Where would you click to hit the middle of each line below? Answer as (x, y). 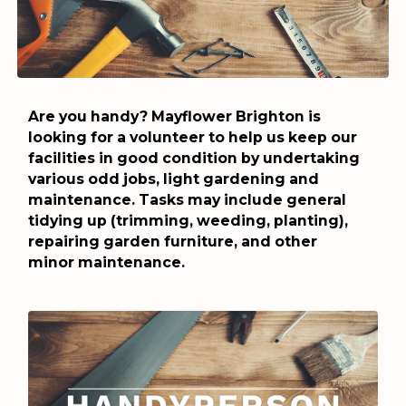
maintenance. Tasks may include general (187, 200)
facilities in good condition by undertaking (193, 159)
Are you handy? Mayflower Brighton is (174, 117)
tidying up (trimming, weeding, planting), (188, 221)
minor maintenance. (106, 263)
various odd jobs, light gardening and (173, 179)
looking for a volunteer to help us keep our (192, 138)
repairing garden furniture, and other (172, 242)
